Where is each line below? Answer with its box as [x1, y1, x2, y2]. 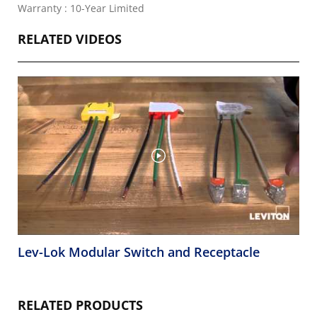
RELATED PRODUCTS [18, 296, 143, 313]
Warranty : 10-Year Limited [18, 1, 144, 15]
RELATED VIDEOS [18, 30, 122, 47]
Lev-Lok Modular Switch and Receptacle [18, 243, 260, 260]
